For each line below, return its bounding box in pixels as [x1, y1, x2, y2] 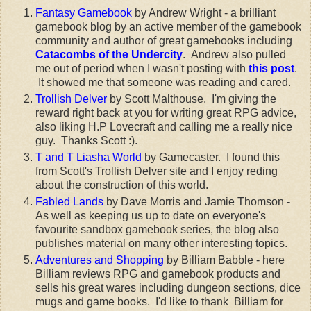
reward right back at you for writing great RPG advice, [35, 106, 296, 119]
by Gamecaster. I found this [142, 151, 280, 163]
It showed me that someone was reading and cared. [35, 76, 296, 89]
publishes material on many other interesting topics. [35, 237, 293, 249]
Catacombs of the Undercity [35, 49, 183, 61]
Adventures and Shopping [35, 253, 164, 266]
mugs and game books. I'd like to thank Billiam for [35, 295, 283, 308]
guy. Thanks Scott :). [35, 134, 143, 146]
